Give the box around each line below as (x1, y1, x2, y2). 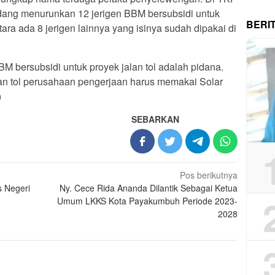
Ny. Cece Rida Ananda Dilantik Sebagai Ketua (60, 182, 238, 195)
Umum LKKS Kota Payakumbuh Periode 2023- (57, 195, 238, 207)
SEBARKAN (131, 113, 180, 126)
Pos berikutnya (180, 169, 238, 182)
